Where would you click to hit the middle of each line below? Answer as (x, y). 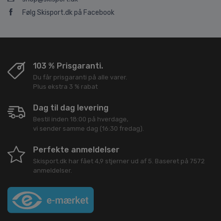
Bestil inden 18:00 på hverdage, (81, 119)
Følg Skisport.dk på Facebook (68, 13)
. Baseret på (171, 161)
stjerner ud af (126, 161)
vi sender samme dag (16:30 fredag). (89, 129)
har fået (81, 161)
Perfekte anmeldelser (76, 150)
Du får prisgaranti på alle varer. (80, 77)
